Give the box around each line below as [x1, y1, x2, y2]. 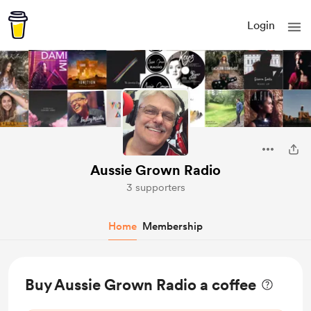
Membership [142, 220, 203, 233]
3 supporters [126, 181, 185, 194]
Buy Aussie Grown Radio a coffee [25, 276, 256, 294]
